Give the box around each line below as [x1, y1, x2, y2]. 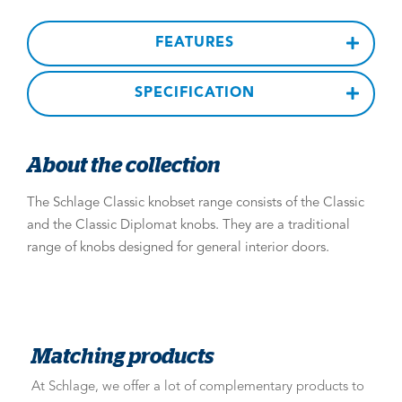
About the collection [27, 151, 221, 176]
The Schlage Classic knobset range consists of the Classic [27, 196, 364, 210]
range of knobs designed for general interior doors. [27, 240, 329, 255]
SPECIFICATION [134, 85, 255, 100]
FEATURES [154, 35, 234, 50]
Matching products [31, 342, 214, 367]
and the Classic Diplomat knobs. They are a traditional [27, 218, 350, 232]
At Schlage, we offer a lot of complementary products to [31, 380, 364, 394]
